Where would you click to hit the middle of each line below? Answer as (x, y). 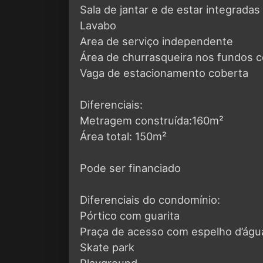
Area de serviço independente (156, 41)
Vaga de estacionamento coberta (164, 73)
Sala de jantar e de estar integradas (170, 9)
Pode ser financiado (130, 168)
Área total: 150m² (123, 136)
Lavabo (98, 25)
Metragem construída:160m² (152, 120)
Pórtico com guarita (130, 215)
